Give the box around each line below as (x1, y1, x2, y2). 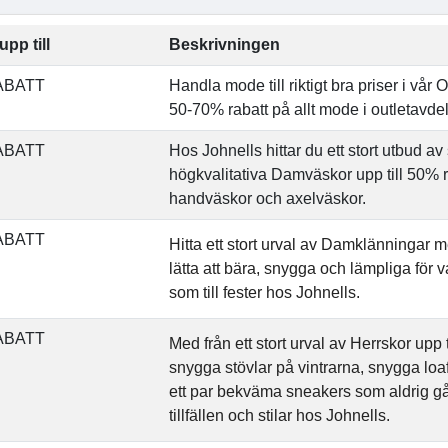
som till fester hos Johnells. (169, 284, 360, 301)
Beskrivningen (169, 36, 280, 53)
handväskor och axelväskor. (169, 190, 366, 207)
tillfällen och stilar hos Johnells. (169, 407, 390, 424)
